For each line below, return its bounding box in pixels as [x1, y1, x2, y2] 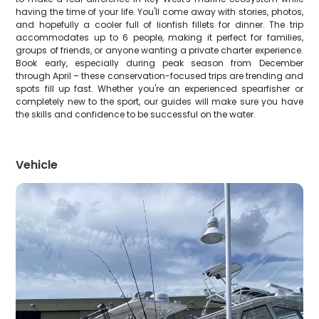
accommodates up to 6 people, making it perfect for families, [16, 31, 303, 43]
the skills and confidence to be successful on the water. [16, 108, 256, 120]
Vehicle [16, 157, 58, 173]
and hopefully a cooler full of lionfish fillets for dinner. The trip [16, 19, 303, 31]
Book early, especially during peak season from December [16, 57, 303, 69]
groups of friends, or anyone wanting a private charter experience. [16, 44, 303, 56]
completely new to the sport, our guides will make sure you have [16, 95, 303, 108]
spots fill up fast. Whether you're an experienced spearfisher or [16, 83, 303, 95]
